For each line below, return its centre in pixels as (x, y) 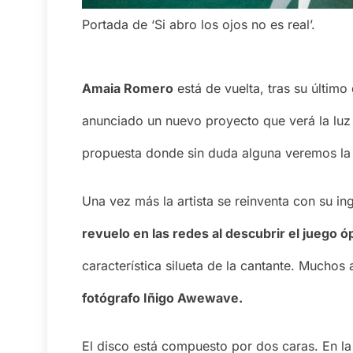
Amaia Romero (128, 89)
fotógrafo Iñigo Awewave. (162, 298)
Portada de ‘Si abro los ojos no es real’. (199, 25)
